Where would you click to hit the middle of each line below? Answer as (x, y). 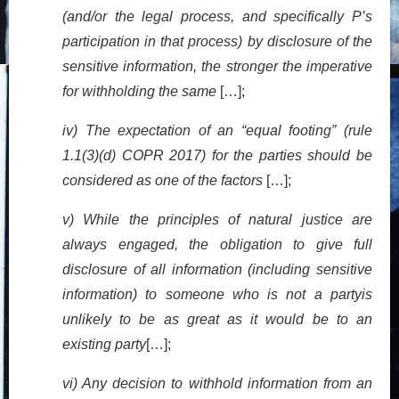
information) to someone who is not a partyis (217, 294)
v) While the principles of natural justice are (217, 219)
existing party (104, 344)
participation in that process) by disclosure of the (217, 41)
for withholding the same (141, 91)
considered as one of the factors (164, 180)
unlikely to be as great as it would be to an (217, 319)
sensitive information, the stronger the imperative (217, 66)
